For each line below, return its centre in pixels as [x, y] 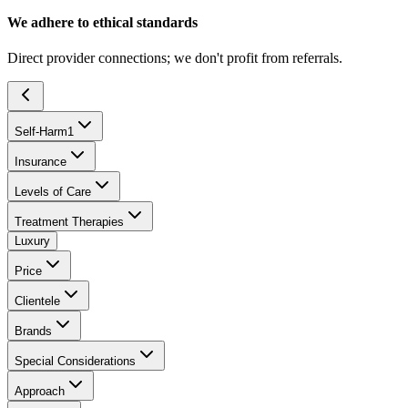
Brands [33, 331]
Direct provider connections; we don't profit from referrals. [175, 58]
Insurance [41, 162]
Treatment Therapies [69, 222]
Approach [40, 392]
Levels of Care [53, 192]
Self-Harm [41, 132]
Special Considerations [75, 362]
